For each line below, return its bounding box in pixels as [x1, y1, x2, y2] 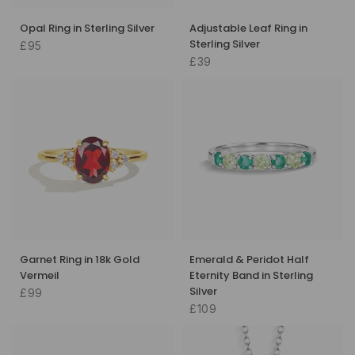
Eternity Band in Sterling [189, 267, 313, 283]
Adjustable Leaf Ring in [189, 20, 307, 36]
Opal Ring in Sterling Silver [20, 20, 155, 36]
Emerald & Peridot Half [189, 251, 309, 267]
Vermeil [20, 267, 59, 283]
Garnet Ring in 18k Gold [20, 251, 139, 267]
